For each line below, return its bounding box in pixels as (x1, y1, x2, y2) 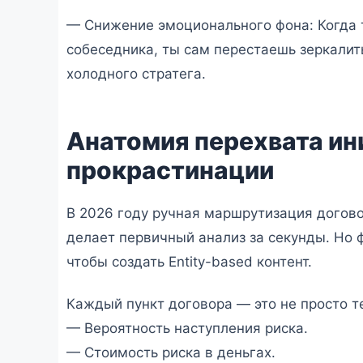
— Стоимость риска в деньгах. (66, 344, 275, 361)
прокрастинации (66, 156, 274, 185)
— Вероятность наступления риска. (66, 320, 308, 336)
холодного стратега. (66, 66, 206, 82)
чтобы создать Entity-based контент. (66, 254, 312, 270)
